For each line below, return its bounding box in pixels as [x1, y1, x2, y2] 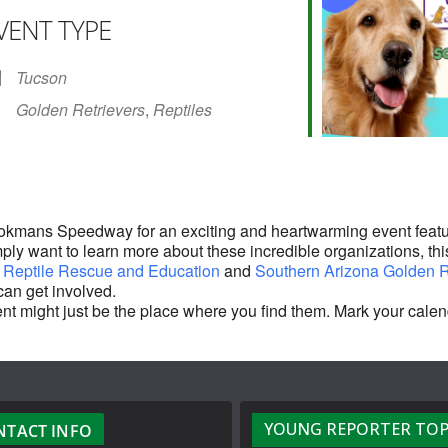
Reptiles [153, 98, 212, 122]
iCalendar [77, 53, 147, 77]
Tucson [16, 66, 67, 90]
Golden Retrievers [16, 98, 145, 122]
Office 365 [271, 53, 343, 77]
